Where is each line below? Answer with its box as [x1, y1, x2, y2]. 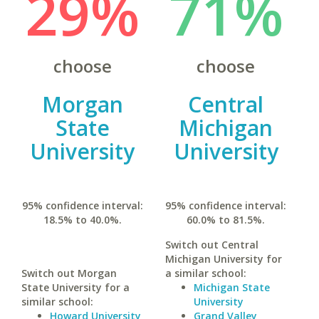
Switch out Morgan [21, 266, 117, 280]
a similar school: [164, 266, 246, 280]
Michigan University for [164, 252, 282, 266]
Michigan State [193, 281, 270, 294]
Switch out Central [164, 238, 258, 251]
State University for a [21, 281, 130, 294]
